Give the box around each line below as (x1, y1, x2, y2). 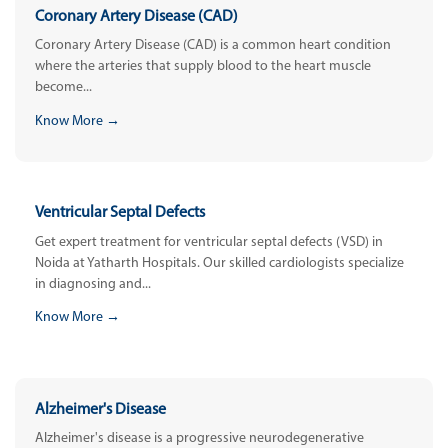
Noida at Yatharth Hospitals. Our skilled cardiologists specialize (35, 255, 404, 271)
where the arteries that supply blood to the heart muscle (35, 59, 371, 75)
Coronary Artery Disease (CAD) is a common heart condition (35, 38, 391, 54)
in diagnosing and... (35, 276, 151, 292)
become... (35, 80, 92, 96)
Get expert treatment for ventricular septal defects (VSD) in (35, 234, 383, 250)
